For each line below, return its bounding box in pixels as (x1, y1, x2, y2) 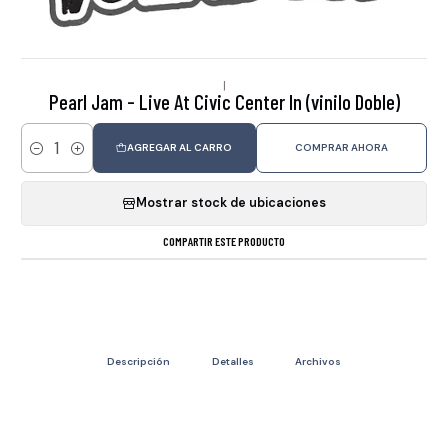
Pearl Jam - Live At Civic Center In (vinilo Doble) (48, 88, 400, 114)
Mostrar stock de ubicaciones (136, 195, 326, 212)
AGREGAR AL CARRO (127, 141, 233, 154)
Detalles (211, 354, 254, 368)
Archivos (294, 354, 341, 368)
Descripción (107, 354, 171, 368)
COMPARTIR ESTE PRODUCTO (163, 234, 285, 249)
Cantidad (21, 149, 76, 166)
